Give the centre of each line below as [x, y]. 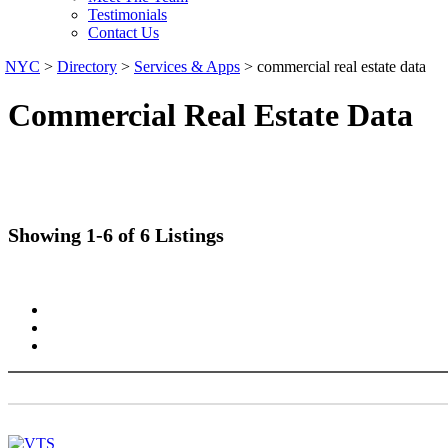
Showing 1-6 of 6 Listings [116, 234]
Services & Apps [187, 66]
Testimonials [127, 14]
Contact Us [123, 32]
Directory [87, 66]
